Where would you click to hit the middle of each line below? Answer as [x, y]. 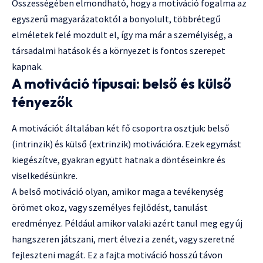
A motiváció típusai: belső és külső [122, 84]
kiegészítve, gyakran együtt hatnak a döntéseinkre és [119, 160]
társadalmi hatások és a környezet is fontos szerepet [119, 51]
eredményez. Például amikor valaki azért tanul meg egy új [127, 223]
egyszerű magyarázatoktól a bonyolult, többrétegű [116, 19]
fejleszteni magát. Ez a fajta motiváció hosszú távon [117, 255]
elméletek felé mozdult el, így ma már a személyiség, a [122, 35]
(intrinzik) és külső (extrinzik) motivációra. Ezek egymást [127, 144]
